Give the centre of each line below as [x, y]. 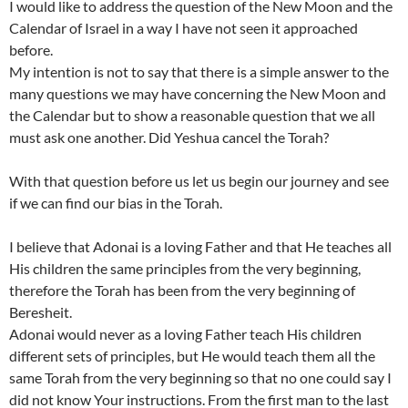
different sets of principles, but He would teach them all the [192, 356]
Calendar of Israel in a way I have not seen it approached [184, 28]
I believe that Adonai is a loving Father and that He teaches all [200, 247]
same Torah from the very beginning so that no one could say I [200, 378]
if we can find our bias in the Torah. [116, 203]
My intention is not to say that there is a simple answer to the [199, 72]
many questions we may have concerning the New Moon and [198, 94]
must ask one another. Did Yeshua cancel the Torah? [169, 138]
